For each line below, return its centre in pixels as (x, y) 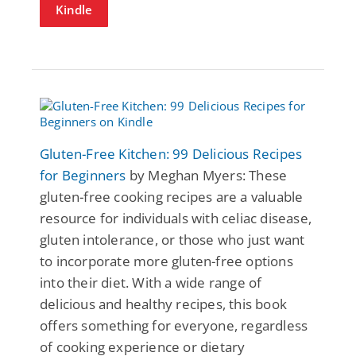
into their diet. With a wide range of (151, 282)
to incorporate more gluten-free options (166, 261)
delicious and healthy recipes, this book (163, 304)
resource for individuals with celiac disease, (176, 218)
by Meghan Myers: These (207, 175)
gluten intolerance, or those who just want (172, 239)
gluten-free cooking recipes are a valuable (172, 196)
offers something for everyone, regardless (174, 325)
